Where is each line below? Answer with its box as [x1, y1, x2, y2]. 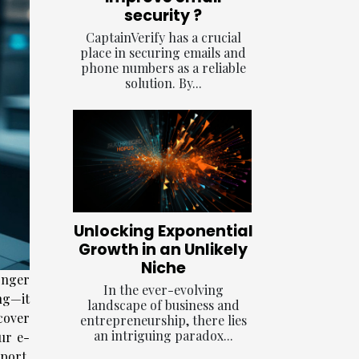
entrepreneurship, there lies [79, 311, 247, 329]
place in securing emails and [80, 44, 246, 62]
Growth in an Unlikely [79, 238, 248, 260]
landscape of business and [87, 296, 240, 313]
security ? [124, 5, 202, 27]
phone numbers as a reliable [80, 59, 246, 77]
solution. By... [124, 75, 202, 92]
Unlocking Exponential [73, 220, 253, 242]
